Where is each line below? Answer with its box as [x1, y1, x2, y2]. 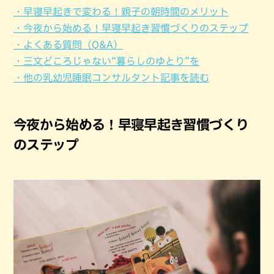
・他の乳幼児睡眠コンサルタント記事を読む [13, 73, 209, 83]
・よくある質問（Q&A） [13, 40, 123, 50]
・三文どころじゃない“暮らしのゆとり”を [13, 56, 199, 66]
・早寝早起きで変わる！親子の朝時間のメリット [13, 7, 229, 17]
